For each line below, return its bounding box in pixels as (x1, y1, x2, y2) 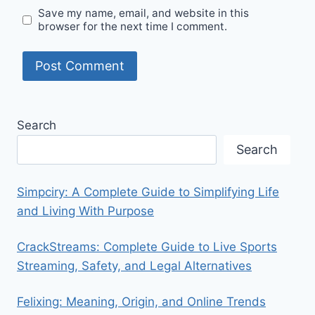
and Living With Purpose (17, 203, 154, 218)
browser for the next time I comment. (38, 20, 228, 34)
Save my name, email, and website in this (38, 6, 250, 20)
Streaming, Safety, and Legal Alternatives (17, 258, 252, 273)
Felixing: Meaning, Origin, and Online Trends (17, 294, 266, 309)
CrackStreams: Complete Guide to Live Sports (17, 239, 277, 254)
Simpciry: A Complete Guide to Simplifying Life (17, 184, 279, 199)
